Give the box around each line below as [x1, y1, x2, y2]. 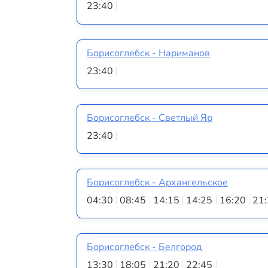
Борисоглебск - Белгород [87, 240, 202, 254]
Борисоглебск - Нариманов [87, 46, 210, 60]
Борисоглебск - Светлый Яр [87, 111, 212, 124]
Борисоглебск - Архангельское [87, 176, 228, 190]
